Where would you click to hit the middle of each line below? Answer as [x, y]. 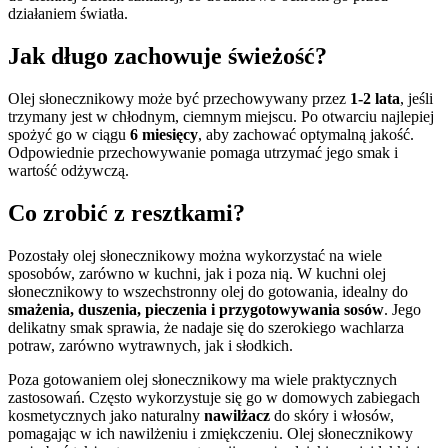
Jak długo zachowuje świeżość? [167, 56]
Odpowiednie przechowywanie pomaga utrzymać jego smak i [203, 152]
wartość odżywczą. [68, 170]
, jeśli [416, 98]
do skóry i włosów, [332, 415]
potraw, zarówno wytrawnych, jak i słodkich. [150, 345]
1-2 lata [375, 98]
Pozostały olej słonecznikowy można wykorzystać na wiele [195, 255]
